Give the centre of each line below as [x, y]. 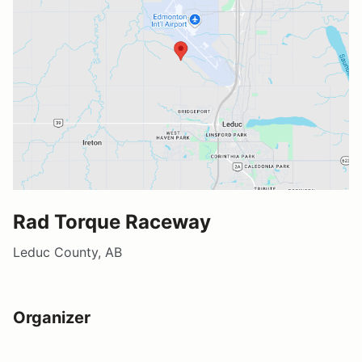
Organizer [52, 318]
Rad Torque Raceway [112, 222]
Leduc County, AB [67, 253]
